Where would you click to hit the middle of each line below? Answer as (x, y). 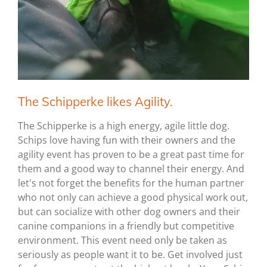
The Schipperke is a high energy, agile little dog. (124, 126)
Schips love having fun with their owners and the (127, 140)
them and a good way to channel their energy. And (131, 169)
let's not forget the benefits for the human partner (131, 183)
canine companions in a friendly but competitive (126, 226)
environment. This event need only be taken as (122, 240)
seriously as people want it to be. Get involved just (130, 255)
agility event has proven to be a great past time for (131, 155)
